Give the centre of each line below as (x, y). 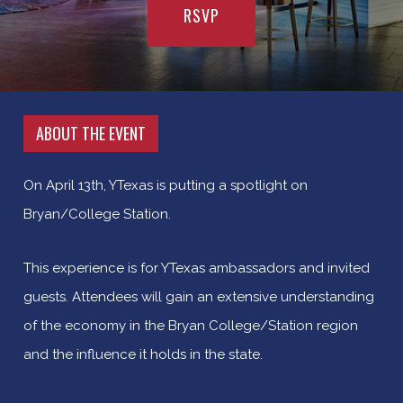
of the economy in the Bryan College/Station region (190, 325)
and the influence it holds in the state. (143, 354)
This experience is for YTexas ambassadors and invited (196, 268)
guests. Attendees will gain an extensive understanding (198, 296)
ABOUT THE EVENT (90, 133)
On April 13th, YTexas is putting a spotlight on (165, 185)
